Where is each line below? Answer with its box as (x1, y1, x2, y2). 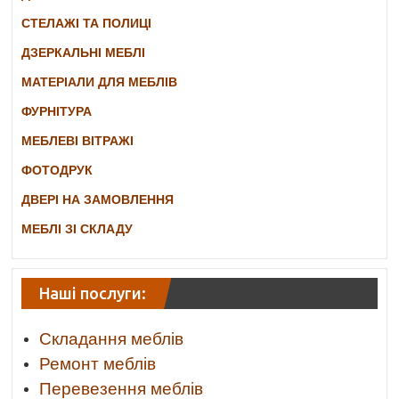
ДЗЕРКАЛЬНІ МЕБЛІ (21, 45, 146, 61)
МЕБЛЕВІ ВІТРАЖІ (21, 134, 134, 149)
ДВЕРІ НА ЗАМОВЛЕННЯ (21, 192, 175, 208)
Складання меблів (39, 330, 184, 349)
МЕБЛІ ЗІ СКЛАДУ (21, 222, 134, 237)
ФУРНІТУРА (21, 104, 93, 119)
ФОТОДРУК (21, 163, 94, 178)
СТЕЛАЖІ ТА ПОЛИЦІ (21, 16, 152, 31)
